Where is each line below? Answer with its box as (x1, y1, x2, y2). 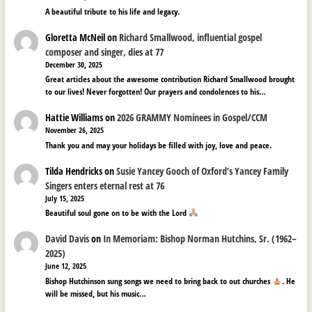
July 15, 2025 (45, 193, 85, 203)
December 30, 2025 (45, 59, 103, 70)
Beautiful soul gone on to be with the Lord (45, 207, 189, 219)
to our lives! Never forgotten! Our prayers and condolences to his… (45, 86, 267, 98)
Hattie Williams (45, 111, 104, 125)
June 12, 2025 (45, 261, 87, 272)
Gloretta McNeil (45, 30, 106, 44)
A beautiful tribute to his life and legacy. (45, 5, 180, 17)
